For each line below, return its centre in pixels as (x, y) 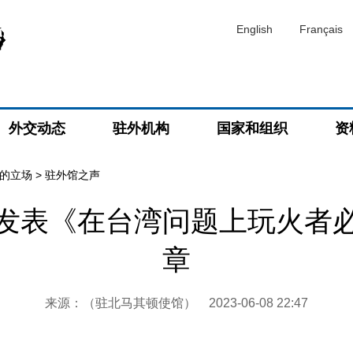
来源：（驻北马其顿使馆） (127, 303)
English (255, 29)
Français (321, 29)
